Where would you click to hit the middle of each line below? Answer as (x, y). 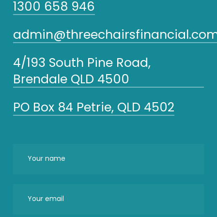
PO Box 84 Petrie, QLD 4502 (93, 108)
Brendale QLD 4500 (71, 79)
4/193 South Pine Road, (82, 63)
